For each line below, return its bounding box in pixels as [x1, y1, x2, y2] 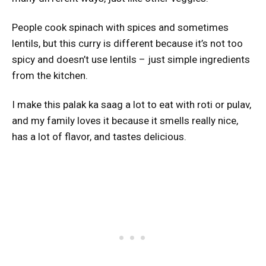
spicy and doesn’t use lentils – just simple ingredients [12, 53, 250, 66]
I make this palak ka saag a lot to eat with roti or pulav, [12, 99, 251, 111]
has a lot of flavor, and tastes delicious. [12, 131, 186, 143]
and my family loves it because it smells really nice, [12, 115, 238, 127]
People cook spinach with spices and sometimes [12, 21, 229, 34]
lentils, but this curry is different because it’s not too [12, 37, 243, 50]
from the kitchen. [12, 69, 88, 82]
